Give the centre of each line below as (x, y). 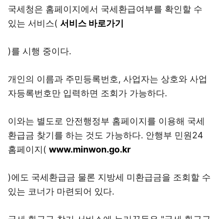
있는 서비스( (34, 23)
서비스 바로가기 (92, 23)
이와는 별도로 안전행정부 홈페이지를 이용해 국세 (106, 121)
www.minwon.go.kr (90, 149)
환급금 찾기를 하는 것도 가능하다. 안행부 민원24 (106, 135)
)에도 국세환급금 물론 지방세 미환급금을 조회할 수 (109, 177)
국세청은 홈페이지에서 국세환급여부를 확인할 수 (105, 9)
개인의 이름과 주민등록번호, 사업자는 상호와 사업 (108, 79)
